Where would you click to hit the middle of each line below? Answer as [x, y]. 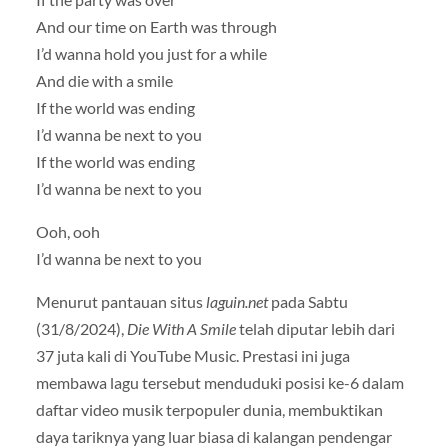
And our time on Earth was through [156, 27]
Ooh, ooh [67, 232]
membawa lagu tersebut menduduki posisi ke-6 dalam [219, 383]
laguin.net [236, 302]
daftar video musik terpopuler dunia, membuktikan [209, 410]
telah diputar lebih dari [315, 329]
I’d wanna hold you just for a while [151, 54]
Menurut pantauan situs [120, 302]
